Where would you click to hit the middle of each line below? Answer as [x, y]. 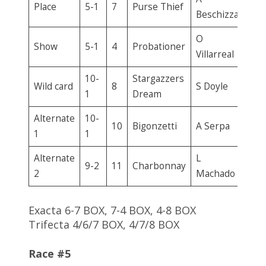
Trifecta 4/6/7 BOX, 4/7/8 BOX [104, 225]
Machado [215, 174]
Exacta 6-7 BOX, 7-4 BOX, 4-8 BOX [112, 210]
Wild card [53, 87]
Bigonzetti [154, 126]
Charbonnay [159, 166]
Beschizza [217, 15]
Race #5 [50, 254]
